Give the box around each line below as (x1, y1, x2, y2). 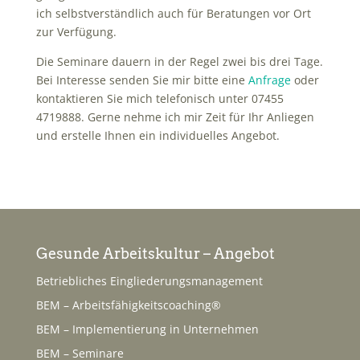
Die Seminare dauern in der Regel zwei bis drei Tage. (35, 53, 323, 69)
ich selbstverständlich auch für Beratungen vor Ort (35, 5, 311, 21)
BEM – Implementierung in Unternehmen (35, 321, 259, 337)
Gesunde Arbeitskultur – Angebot (35, 244, 275, 262)
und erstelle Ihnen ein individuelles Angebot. (35, 127, 280, 143)
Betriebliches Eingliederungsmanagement (35, 272, 263, 288)
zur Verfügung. (35, 23, 117, 39)
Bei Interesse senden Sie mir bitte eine (35, 72, 248, 88)
